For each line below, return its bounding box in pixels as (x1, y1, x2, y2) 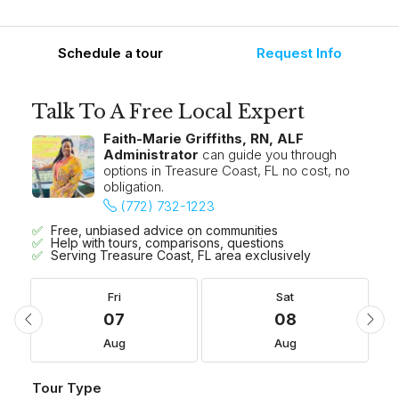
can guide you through (199, 146, 337, 164)
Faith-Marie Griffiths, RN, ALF (103, 130, 304, 148)
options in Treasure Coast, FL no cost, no (103, 162, 350, 180)
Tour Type (32, 379, 102, 397)
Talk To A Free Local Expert (32, 100, 305, 125)
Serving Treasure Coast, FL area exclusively (51, 248, 311, 264)
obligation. (103, 178, 164, 196)
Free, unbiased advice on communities (51, 223, 278, 239)
